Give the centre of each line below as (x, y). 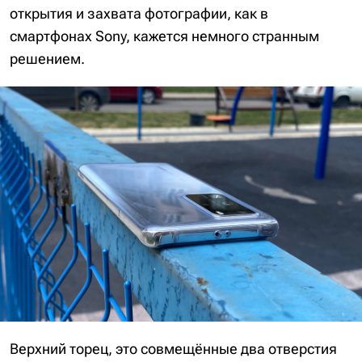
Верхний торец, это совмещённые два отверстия (173, 348)
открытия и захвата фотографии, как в (139, 13)
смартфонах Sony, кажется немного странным (164, 36)
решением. (47, 58)
